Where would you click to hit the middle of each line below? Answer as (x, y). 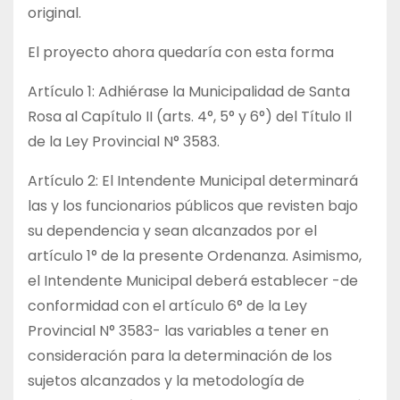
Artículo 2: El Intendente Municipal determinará (193, 181)
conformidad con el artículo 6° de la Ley (167, 306)
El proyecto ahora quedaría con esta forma (181, 53)
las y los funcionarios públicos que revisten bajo (193, 206)
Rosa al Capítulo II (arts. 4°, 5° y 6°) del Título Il (190, 117)
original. (54, 13)
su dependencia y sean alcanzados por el (172, 231)
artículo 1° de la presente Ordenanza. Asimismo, (195, 256)
